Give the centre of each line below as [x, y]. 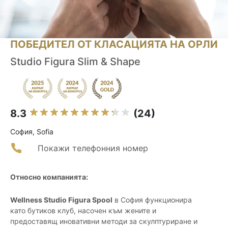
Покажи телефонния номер [93, 148]
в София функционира [152, 200]
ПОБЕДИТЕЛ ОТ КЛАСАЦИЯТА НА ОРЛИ [114, 45]
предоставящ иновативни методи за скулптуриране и [104, 221]
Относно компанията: [49, 177]
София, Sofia [32, 132]
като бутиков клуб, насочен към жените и [83, 211]
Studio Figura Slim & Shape [75, 62]
